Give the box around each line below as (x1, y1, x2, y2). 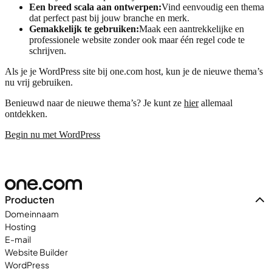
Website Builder (5, 246, 68, 257)
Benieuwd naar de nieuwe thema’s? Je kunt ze (5, 97, 184, 108)
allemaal (199, 97, 233, 108)
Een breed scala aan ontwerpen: (29, 1, 161, 12)
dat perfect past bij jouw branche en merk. (29, 12, 189, 23)
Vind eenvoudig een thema (161, 1, 264, 12)
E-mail (5, 233, 31, 245)
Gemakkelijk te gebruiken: (29, 23, 139, 34)
